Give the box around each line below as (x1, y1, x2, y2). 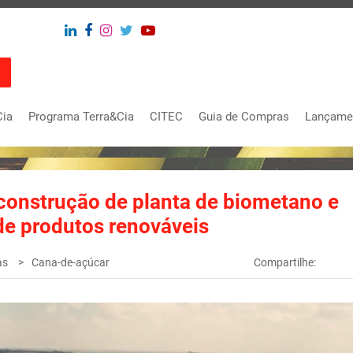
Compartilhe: (254, 256, 317, 269)
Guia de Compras (199, 110, 289, 124)
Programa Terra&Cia (28, 110, 134, 124)
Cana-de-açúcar (32, 256, 110, 269)
